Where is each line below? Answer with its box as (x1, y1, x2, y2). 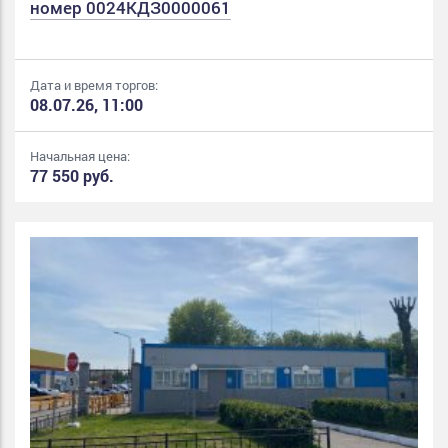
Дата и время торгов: (30, 75, 158, 94)
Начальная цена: (30, 146, 130, 165)
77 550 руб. (30, 164, 114, 186)
